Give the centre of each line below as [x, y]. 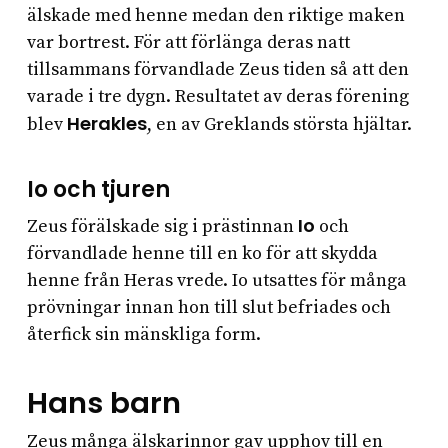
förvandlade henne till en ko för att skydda [202, 254]
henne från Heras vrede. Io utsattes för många [216, 281]
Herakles [106, 124]
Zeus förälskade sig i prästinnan [162, 227]
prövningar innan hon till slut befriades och [208, 308]
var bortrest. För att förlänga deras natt [188, 43]
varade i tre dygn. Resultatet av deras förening [217, 97]
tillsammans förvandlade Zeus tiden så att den [217, 70]
